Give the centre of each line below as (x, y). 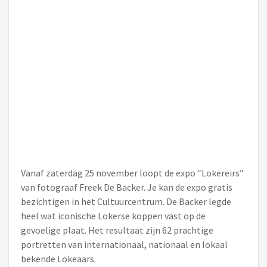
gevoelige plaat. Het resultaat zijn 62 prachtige (117, 230)
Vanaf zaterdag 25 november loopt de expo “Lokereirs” (132, 173)
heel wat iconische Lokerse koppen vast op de (113, 216)
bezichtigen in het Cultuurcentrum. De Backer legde (126, 201)
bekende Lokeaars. (58, 259)
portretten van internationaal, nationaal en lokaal (124, 244)
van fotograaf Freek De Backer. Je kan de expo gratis (127, 187)
